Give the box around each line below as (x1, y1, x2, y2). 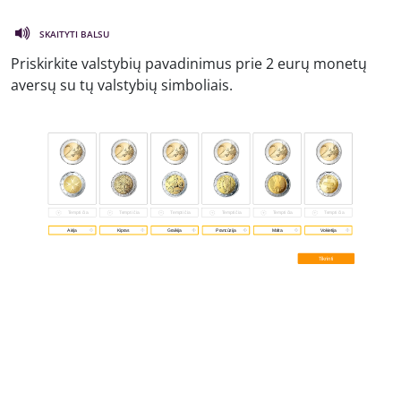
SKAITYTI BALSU (39, 27, 109, 40)
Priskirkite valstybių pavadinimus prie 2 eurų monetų (11, 53, 367, 73)
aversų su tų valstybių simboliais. (11, 74, 233, 95)
